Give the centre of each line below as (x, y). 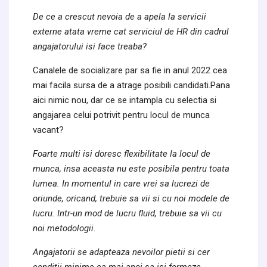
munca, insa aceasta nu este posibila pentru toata (131, 168)
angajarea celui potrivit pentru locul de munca (121, 115)
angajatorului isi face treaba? (90, 46)
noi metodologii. (64, 228)
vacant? (48, 130)
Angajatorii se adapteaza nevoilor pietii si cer (121, 252)
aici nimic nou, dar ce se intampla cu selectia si (125, 100)
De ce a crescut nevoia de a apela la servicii (119, 16)
